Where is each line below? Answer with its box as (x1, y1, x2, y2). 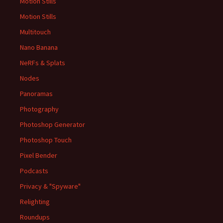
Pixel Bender (20, 151, 57, 160)
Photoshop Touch (20, 135, 72, 145)
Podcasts (20, 166, 48, 176)
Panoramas (20, 89, 53, 99)
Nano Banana (20, 43, 58, 52)
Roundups (20, 213, 50, 222)
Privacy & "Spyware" (20, 182, 81, 191)
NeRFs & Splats (20, 58, 65, 68)
